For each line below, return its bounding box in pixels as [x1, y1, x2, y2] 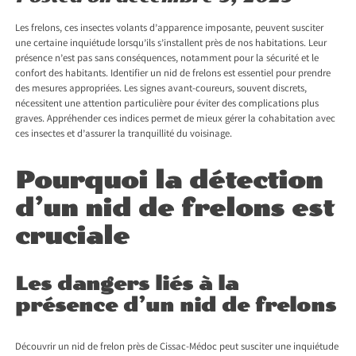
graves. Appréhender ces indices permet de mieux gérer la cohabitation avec [15, 112, 336, 128]
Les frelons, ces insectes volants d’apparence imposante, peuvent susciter [15, 21, 324, 37]
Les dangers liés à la [15, 273, 239, 296]
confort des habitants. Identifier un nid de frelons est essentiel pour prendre [15, 67, 331, 83]
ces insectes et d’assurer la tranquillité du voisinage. [15, 127, 233, 143]
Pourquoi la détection [15, 166, 323, 195]
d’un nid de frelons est [15, 194, 335, 222]
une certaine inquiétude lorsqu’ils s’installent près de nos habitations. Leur [15, 37, 327, 52]
